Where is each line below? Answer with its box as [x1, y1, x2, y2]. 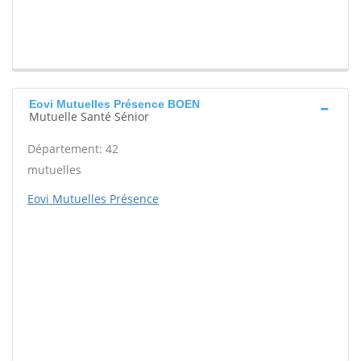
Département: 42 [27, 141, 118, 157]
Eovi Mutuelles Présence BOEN [29, 98, 200, 111]
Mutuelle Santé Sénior [29, 109, 149, 125]
